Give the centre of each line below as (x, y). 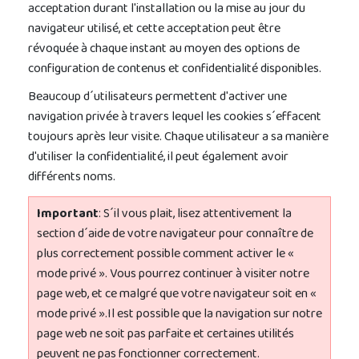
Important (68, 215)
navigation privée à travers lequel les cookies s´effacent (175, 118)
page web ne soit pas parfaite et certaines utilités (165, 335)
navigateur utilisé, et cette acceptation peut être (154, 30)
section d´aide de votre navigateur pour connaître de (175, 235)
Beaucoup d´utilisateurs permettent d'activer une (157, 98)
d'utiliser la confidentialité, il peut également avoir (158, 158)
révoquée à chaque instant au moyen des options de (164, 50)
